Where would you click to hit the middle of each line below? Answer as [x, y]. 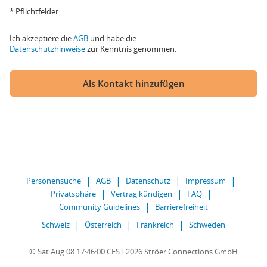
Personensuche [54, 181]
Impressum [206, 181]
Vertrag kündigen [141, 194]
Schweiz [56, 225]
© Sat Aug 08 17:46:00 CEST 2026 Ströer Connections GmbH [133, 252]
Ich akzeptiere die [41, 38]
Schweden [207, 225]
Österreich [103, 225]
